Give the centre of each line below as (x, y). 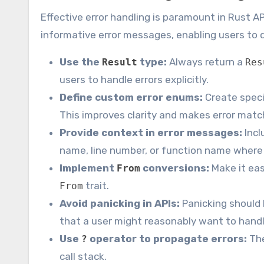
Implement (88, 168)
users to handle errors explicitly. (134, 80)
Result (120, 62)
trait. (96, 186)
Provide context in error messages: (151, 133)
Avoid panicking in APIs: (120, 204)
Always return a (206, 62)
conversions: (175, 168)
